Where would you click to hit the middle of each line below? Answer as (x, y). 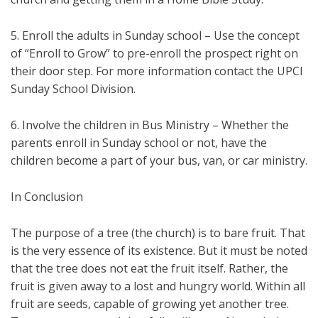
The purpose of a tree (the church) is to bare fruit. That (158, 233)
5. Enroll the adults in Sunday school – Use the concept (155, 36)
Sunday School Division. (73, 89)
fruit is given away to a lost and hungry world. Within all (158, 286)
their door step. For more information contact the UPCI (157, 71)
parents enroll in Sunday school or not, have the (139, 143)
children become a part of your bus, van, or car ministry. (159, 161)
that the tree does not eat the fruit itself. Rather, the (149, 269)
